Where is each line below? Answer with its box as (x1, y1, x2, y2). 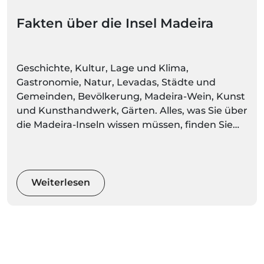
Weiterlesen (31, 177, 90, 189)
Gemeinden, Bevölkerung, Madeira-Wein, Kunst (16, 90, 245, 102)
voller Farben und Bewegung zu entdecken (16, 147, 225, 159)
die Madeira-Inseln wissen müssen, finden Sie (16, 118, 233, 130)
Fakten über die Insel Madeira (16, 15, 213, 31)
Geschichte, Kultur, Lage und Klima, (16, 62, 189, 74)
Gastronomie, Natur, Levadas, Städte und (16, 76, 216, 88)
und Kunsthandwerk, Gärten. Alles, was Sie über (16, 104, 247, 116)
